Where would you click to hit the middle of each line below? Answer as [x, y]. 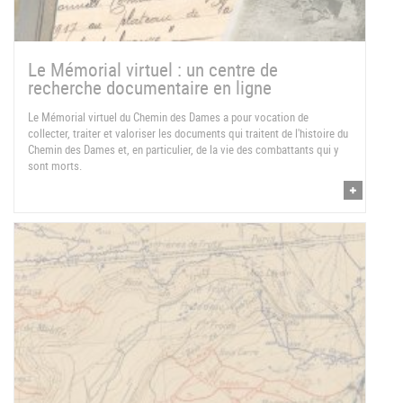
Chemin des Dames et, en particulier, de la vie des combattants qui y [183, 149]
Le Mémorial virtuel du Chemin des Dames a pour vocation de [168, 116]
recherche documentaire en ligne [150, 87]
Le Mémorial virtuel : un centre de [153, 69]
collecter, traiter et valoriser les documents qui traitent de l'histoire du [188, 133]
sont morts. [55, 165]
